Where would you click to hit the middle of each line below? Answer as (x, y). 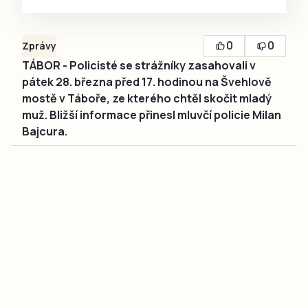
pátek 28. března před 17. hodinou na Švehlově (147, 81)
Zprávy (39, 45)
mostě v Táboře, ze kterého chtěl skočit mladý (147, 98)
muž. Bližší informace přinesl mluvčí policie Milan (152, 114)
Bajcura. (45, 131)
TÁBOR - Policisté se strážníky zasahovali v (139, 65)
